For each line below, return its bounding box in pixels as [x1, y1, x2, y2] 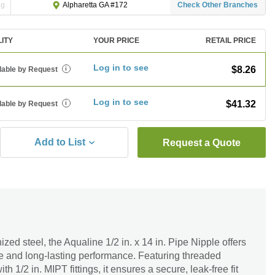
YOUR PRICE [93, 36, 140, 45]
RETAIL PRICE [206, 36, 256, 45]
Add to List [34, 137, 85, 147]
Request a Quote [163, 137, 241, 148]
